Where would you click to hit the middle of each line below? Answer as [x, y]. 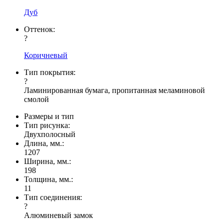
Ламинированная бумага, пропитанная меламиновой [114, 90]
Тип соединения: [54, 197]
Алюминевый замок [58, 215]
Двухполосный [50, 134]
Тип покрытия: [51, 72]
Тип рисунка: [47, 125]
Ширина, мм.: [47, 161]
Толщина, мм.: [48, 179]
